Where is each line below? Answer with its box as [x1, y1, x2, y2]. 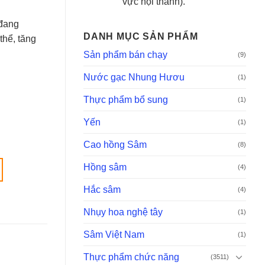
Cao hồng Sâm [83, 139, 147, 150]
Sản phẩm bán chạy [83, 49, 167, 60]
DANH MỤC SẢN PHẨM [83, 31, 198, 41]
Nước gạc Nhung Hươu [83, 72, 185, 82]
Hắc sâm [83, 184, 121, 195]
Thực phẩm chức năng [83, 251, 179, 262]
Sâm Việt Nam [83, 229, 144, 240]
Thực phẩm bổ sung [83, 94, 168, 105]
